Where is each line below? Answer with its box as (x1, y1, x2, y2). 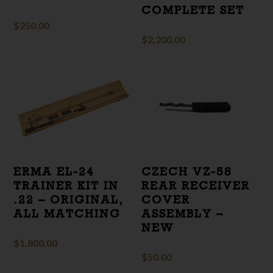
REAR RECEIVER (141, 178, 250, 193)
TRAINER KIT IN (13, 178, 119, 193)
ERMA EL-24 (13, 164, 95, 179)
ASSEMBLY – (141, 206, 224, 221)
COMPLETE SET (141, 2, 245, 17)
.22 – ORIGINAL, (13, 192, 124, 207)
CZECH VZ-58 (141, 164, 233, 179)
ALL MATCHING (13, 206, 121, 221)
